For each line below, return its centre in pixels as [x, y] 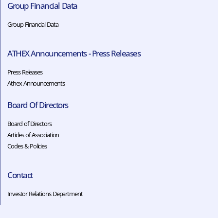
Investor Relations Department [45, 193]
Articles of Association [33, 135]
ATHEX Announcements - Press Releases [74, 53]
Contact [20, 174]
